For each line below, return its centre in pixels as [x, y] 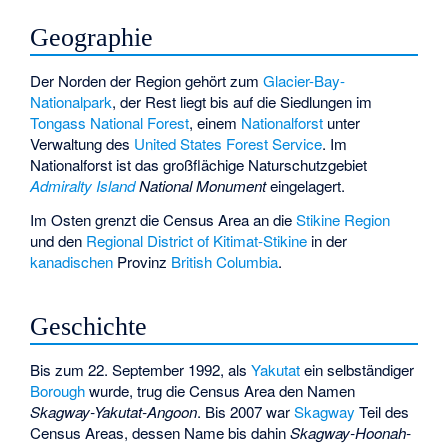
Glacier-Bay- [304, 80]
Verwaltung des [82, 143]
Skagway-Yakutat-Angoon [114, 411]
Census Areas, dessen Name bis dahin [160, 432]
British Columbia [225, 262]
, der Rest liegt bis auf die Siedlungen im [242, 101]
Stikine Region [343, 220]
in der [327, 241]
